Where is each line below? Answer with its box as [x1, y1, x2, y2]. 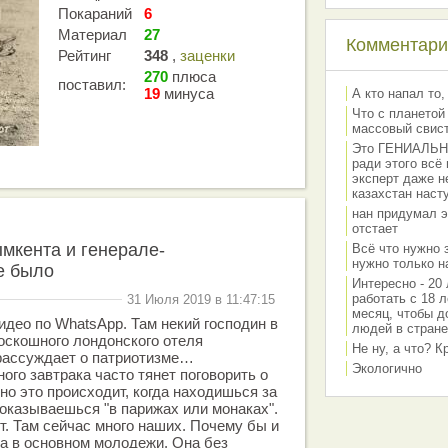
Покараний [58, 5, 132, 22]
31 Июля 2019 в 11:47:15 [127, 292, 275, 307]
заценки [180, 47, 235, 64]
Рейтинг [58, 47, 111, 64]
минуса [160, 85, 214, 102]
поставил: [58, 76, 126, 93]
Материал [58, 26, 127, 43]
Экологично [352, 361, 422, 376]
